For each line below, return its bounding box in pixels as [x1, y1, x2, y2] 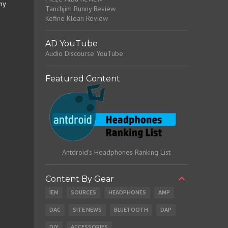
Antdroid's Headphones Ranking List [62, 148, 170, 157]
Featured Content [45, 73, 120, 83]
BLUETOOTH [113, 207, 148, 213]
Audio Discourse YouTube [45, 48, 123, 58]
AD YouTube [45, 38, 98, 48]
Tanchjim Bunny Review [45, 4, 116, 13]
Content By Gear [45, 174, 114, 184]
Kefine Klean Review [45, 13, 108, 23]
